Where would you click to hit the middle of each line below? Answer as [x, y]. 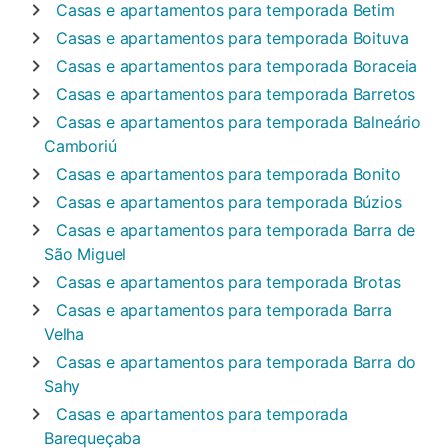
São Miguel [85, 254]
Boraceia [385, 66]
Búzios [377, 202]
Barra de [384, 230]
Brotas [376, 282]
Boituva [380, 38]
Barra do [384, 362]
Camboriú [80, 146]
